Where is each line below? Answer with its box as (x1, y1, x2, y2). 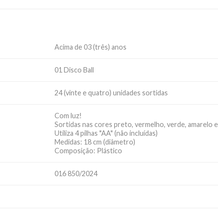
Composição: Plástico (54, 146, 123, 155)
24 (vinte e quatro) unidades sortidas (54, 89, 168, 97)
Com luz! (54, 111, 82, 120)
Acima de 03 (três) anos (54, 43, 127, 52)
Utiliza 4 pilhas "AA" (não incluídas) (54, 129, 158, 138)
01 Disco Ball (54, 66, 94, 74)
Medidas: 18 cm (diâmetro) (54, 138, 136, 146)
